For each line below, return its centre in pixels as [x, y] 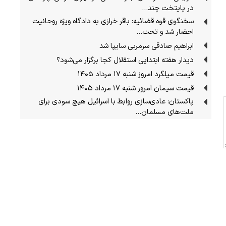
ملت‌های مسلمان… [165, 112]
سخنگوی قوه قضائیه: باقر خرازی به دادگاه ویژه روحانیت [113, 21]
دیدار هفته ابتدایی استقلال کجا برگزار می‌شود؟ [125, 60]
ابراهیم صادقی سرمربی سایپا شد [147, 46]
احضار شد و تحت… [165, 32]
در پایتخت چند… [168, 8]
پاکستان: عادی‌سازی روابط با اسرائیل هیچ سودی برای [116, 101]
